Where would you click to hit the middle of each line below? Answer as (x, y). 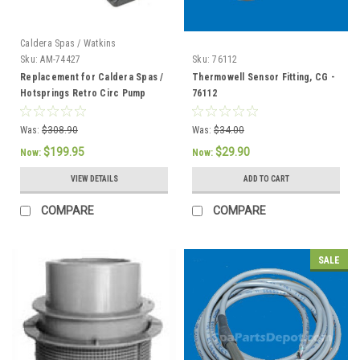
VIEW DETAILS (94, 178)
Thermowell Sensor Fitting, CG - (264, 77)
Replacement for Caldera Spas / (92, 77)
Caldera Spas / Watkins (68, 43)
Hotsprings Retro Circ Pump (83, 93)
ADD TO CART (266, 178)
